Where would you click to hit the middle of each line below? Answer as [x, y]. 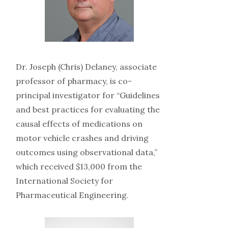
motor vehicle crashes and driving [82, 138]
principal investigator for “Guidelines [88, 95]
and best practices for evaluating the [88, 109]
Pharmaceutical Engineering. [72, 195]
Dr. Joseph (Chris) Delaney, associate [86, 66]
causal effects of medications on [79, 123]
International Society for [64, 180]
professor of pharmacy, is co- [74, 81]
